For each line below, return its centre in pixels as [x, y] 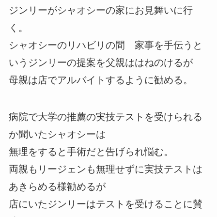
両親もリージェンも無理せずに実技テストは [105, 169]
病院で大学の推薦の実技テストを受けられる [105, 116]
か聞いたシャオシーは [57, 134]
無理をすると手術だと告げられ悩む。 [91, 151]
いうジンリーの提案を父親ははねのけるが [101, 62]
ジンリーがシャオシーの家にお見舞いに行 [101, 10]
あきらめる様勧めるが [57, 186]
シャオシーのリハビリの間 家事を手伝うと [105, 45]
